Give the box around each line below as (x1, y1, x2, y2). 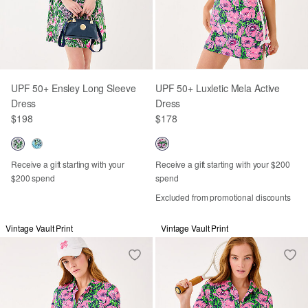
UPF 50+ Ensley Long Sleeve (11, 80, 136, 95)
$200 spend (11, 171, 55, 184)
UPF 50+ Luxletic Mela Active (155, 80, 280, 95)
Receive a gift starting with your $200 (155, 157, 290, 170)
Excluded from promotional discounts (155, 190, 291, 203)
